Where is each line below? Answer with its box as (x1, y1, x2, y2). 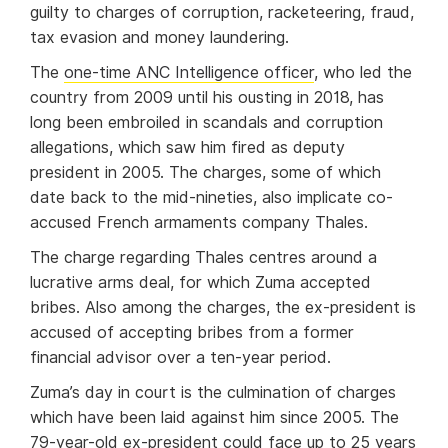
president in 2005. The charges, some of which (30, 163, 381, 183)
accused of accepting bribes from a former (30, 323, 354, 343)
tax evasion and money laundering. (30, 28, 299, 48)
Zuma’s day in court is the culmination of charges (30, 383, 396, 403)
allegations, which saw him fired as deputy (30, 138, 345, 158)
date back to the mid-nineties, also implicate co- (30, 188, 393, 208)
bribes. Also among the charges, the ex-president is (30, 298, 416, 318)
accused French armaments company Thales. (30, 213, 368, 233)
